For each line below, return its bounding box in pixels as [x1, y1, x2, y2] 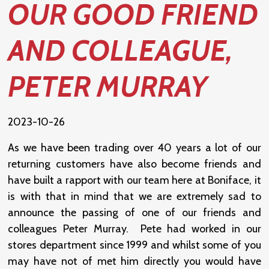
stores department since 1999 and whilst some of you [8, 238, 261, 252]
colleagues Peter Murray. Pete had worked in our [8, 222, 261, 236]
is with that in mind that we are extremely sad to [8, 190, 261, 204]
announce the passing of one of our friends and [8, 206, 261, 220]
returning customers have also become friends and [8, 157, 261, 171]
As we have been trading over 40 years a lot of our [8, 141, 261, 155]
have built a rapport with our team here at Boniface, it [8, 174, 261, 187]
